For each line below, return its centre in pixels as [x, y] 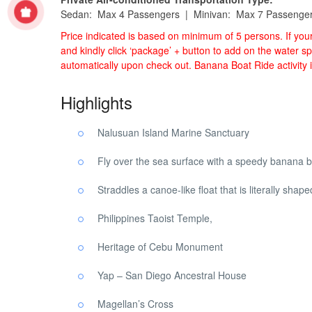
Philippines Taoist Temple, [155, 218]
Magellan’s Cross [135, 304]
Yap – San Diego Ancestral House [172, 275]
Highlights [96, 102]
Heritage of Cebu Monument [160, 247]
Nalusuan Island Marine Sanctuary [173, 132]
